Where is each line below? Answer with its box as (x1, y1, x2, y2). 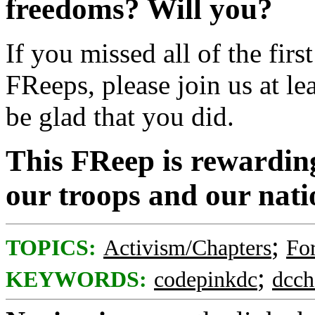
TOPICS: (6, 236, 96, 260)
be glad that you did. (6, 101, 234, 131)
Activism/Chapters (103, 236, 271, 260)
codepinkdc (154, 267, 257, 292)
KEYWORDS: (6, 267, 147, 292)
